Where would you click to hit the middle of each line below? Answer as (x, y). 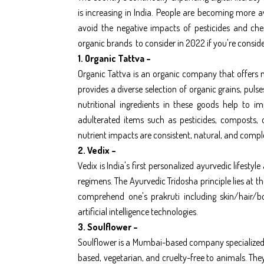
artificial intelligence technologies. (138, 211)
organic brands (106, 43)
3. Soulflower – (108, 227)
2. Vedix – (97, 150)
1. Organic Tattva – (114, 58)
